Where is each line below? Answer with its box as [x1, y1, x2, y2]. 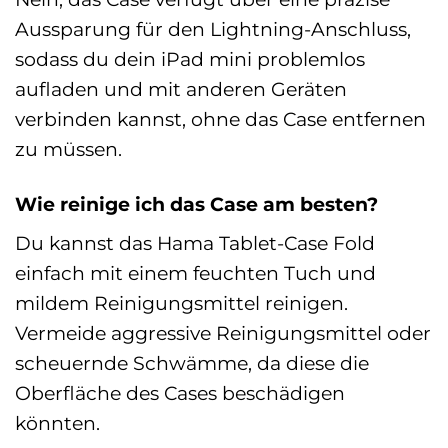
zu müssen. [15, 136, 122, 161]
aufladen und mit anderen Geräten [15, 76, 347, 101]
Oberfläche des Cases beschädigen [15, 381, 345, 406]
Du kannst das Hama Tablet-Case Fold [15, 231, 375, 256]
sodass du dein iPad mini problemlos [15, 46, 365, 71]
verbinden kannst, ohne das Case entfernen [15, 106, 426, 131]
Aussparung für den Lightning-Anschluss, [15, 16, 411, 41]
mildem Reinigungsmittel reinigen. [15, 291, 348, 316]
